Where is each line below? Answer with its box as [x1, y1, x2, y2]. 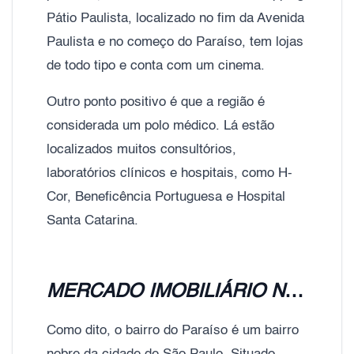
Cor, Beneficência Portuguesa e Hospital [47, 190, 285, 204]
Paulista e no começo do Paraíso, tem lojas [47, 35, 303, 49]
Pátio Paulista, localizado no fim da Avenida [47, 11, 304, 25]
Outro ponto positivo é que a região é [47, 95, 265, 109]
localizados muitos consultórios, [47, 142, 236, 156]
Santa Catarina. [47, 213, 138, 228]
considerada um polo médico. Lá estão [47, 119, 274, 133]
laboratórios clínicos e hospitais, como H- [47, 166, 292, 180]
